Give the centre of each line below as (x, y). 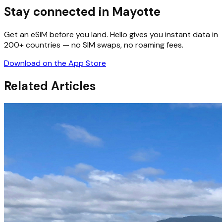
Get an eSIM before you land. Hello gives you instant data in (111, 34)
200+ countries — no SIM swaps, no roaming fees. (94, 45)
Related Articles (50, 86)
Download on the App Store (55, 63)
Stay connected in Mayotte (82, 11)
